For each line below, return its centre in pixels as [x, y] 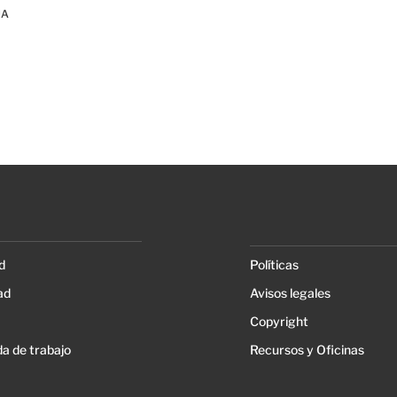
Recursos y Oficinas [307, 350]
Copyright [279, 322]
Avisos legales [290, 293]
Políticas [274, 265]
